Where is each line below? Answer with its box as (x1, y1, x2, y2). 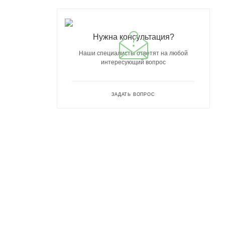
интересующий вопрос (101, 58, 166, 66)
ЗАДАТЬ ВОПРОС (111, 91, 155, 97)
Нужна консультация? (92, 32, 174, 41)
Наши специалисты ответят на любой (79, 49, 188, 57)
